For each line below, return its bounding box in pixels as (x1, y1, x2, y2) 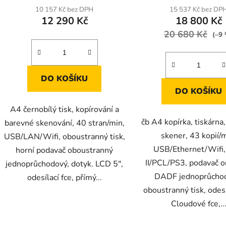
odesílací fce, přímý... (27, 172, 102, 184)
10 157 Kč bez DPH (35, 5, 94, 15)
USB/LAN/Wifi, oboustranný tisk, (4, 131, 125, 143)
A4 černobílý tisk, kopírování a (10, 104, 119, 116)
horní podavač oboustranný (16, 145, 114, 156)
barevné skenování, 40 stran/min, (4, 118, 125, 129)
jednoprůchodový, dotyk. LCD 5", (6, 158, 124, 170)
